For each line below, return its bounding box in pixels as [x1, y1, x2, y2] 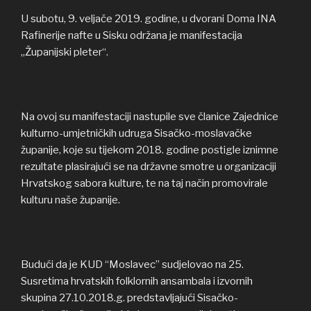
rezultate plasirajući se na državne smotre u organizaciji [21, 160, 276, 173]
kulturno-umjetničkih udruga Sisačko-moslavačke [21, 126, 252, 140]
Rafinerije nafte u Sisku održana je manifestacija [21, 28, 242, 42]
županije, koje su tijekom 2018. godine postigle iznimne [21, 143, 278, 156]
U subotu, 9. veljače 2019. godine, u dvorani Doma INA [21, 12, 276, 25]
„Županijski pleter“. [21, 45, 108, 58]
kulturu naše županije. [21, 193, 120, 206]
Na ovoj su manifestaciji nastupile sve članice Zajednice [21, 110, 278, 123]
